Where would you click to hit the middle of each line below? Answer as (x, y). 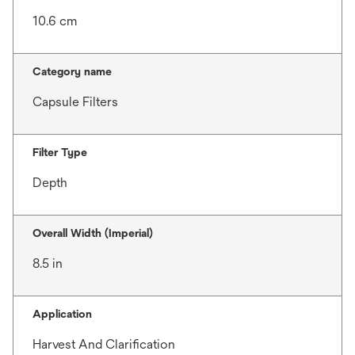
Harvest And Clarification (104, 344)
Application (62, 314)
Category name (72, 71)
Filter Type (60, 152)
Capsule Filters (75, 102)
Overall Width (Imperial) (93, 233)
